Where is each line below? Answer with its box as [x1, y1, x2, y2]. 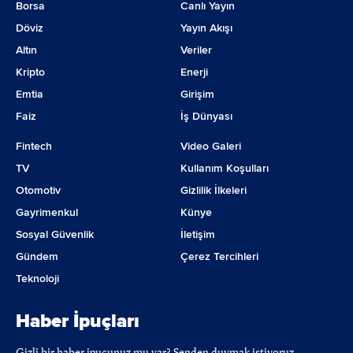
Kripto [16, 65, 45, 80]
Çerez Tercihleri [180, 250, 258, 264]
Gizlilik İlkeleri [180, 184, 247, 198]
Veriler [180, 43, 212, 58]
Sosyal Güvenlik [16, 228, 94, 242]
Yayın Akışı [180, 21, 232, 35]
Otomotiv [16, 184, 61, 198]
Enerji [180, 65, 208, 80]
